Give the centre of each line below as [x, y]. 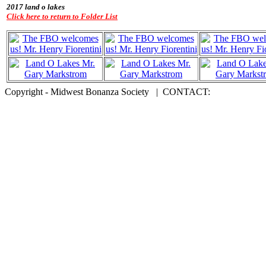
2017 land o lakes [36, 7]
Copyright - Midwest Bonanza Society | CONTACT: [107, 92]
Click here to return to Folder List [62, 17]
